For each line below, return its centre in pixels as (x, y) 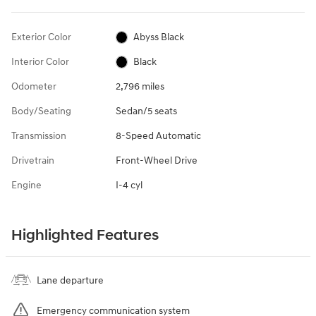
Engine (26, 185)
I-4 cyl (129, 185)
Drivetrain (33, 160)
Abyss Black (159, 37)
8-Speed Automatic (158, 135)
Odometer (34, 86)
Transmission (39, 135)
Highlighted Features (85, 235)
